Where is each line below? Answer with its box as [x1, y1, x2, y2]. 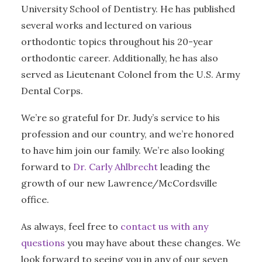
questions [21, 237, 65, 249]
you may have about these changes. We [65, 237, 240, 249]
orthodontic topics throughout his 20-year [21, 36, 213, 47]
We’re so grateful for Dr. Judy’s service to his [21, 112, 220, 123]
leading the [158, 161, 210, 173]
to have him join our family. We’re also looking [21, 144, 225, 156]
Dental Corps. [21, 85, 83, 96]
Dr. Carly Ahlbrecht [73, 161, 158, 173]
